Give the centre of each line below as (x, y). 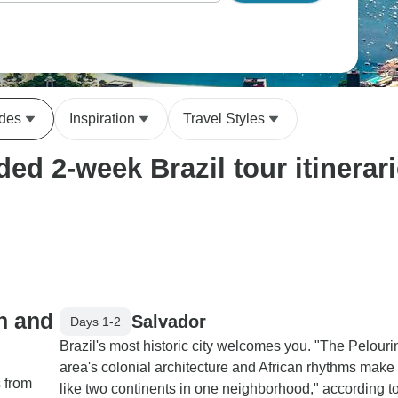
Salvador (169, 321)
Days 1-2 (96, 321)
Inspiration (102, 119)
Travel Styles (224, 119)
